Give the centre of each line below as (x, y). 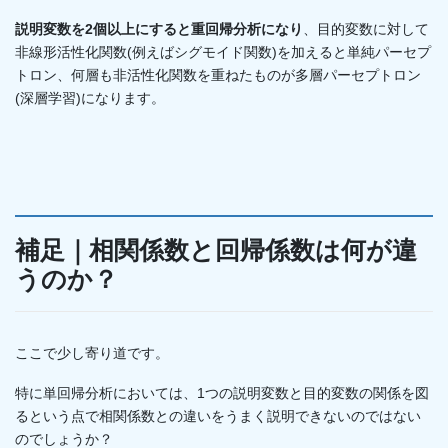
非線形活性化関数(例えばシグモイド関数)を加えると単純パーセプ (223, 52)
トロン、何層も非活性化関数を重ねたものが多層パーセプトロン (218, 75)
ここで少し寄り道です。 (92, 352)
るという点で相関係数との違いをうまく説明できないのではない (218, 415)
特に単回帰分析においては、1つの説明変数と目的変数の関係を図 (222, 392)
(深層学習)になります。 (90, 98)
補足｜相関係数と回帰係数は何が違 (216, 251)
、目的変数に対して (366, 29)
